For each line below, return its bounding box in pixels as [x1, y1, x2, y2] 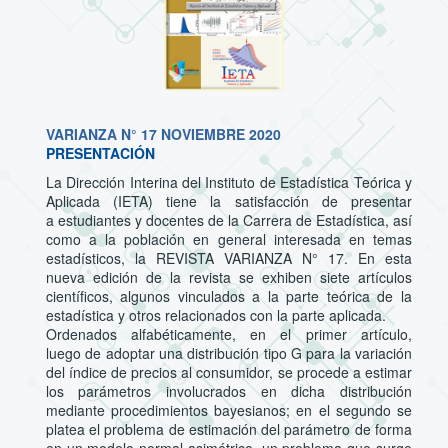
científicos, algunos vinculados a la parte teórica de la [45, 285, 412, 306]
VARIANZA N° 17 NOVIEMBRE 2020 [45, 123, 281, 144]
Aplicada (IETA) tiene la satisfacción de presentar [45, 190, 412, 211]
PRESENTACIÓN [45, 142, 155, 163]
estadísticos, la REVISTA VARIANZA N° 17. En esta [45, 247, 412, 268]
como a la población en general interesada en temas [45, 228, 412, 249]
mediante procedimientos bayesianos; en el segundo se [45, 399, 412, 420]
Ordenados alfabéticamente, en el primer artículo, [45, 323, 412, 344]
